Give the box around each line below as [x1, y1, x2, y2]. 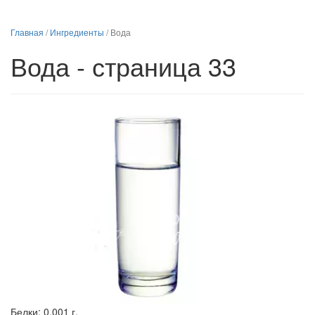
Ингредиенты [50, 26, 104, 38]
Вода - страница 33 [11, 48, 236, 84]
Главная [11, 26, 44, 38]
